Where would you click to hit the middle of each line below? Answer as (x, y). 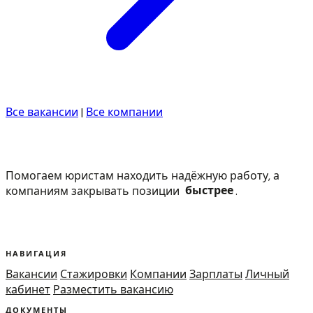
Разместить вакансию (113, 289)
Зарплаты (216, 274)
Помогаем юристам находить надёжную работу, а (143, 175)
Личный (267, 274)
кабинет (28, 289)
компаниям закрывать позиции (94, 191)
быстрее (209, 191)
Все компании (124, 112)
